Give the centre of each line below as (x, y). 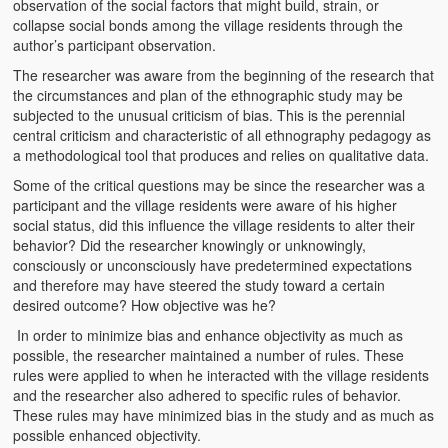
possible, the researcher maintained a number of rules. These (209, 354)
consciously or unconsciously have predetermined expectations (213, 264)
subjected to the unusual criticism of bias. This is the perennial (209, 114)
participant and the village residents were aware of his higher (205, 204)
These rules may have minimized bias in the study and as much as (224, 414)
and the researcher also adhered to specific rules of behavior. (207, 394)
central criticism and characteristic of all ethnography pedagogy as (222, 134)
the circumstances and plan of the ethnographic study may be (208, 94)
